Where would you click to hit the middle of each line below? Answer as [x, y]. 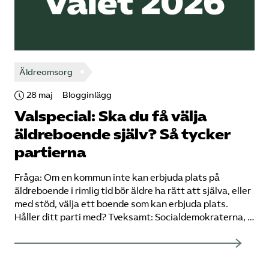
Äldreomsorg [46, 72]
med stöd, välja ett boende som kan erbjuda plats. [121, 204]
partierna [50, 153]
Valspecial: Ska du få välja [110, 116]
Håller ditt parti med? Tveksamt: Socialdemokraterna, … [134, 217]
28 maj [40, 95]
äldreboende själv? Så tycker [122, 134]
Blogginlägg [87, 95]
